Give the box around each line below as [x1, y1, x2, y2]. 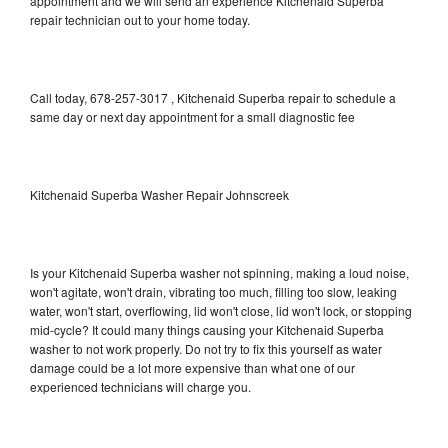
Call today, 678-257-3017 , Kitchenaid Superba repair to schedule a [30, 88, 396, 106]
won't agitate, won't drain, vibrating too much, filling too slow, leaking [30, 282, 397, 300]
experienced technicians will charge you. [30, 377, 251, 395]
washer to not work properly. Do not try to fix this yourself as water [30, 339, 382, 357]
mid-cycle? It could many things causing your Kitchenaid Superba [30, 320, 384, 338]
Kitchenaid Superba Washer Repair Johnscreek [30, 185, 289, 203]
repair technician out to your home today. [30, 10, 250, 28]
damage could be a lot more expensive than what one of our [30, 358, 355, 376]
